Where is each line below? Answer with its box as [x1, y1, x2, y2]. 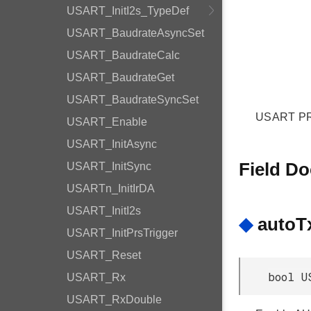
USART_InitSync [67, 160, 151, 172]
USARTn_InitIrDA [67, 183, 155, 194]
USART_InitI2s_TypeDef [67, 5, 189, 17]
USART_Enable [67, 116, 147, 128]
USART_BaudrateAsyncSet [67, 27, 204, 39]
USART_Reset [67, 249, 141, 261]
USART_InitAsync [67, 138, 157, 150]
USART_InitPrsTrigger [67, 227, 178, 239]
